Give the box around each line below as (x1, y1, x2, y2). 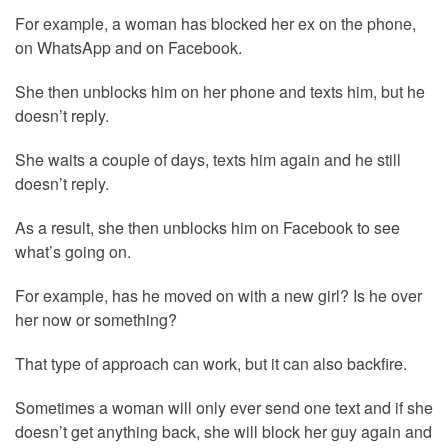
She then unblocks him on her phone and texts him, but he (15, 80, 425, 104)
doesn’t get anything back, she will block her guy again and (15, 420, 432, 444)
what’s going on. (15, 240, 131, 264)
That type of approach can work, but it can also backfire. (15, 352, 407, 376)
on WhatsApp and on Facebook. (15, 36, 242, 60)
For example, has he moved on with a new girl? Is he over (15, 284, 422, 308)
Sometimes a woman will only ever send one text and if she (15, 396, 433, 420)
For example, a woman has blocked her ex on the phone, (15, 12, 416, 36)
